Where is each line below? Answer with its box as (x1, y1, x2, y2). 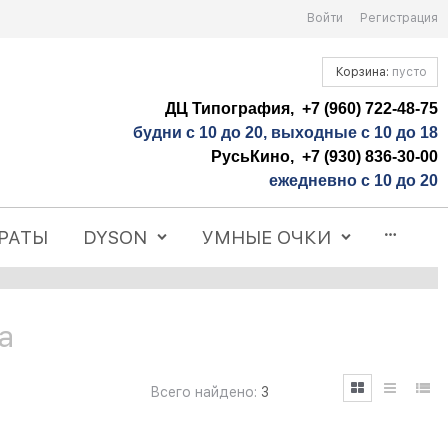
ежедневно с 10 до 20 (269, 171, 438, 189)
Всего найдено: (150, 384, 257, 401)
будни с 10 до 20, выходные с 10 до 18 (133, 123, 438, 141)
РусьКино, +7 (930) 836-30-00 (211, 147, 438, 165)
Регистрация (360, 11, 438, 25)
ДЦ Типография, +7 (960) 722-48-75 (165, 99, 438, 117)
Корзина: (333, 64, 392, 79)
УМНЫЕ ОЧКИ (202, 226, 332, 249)
